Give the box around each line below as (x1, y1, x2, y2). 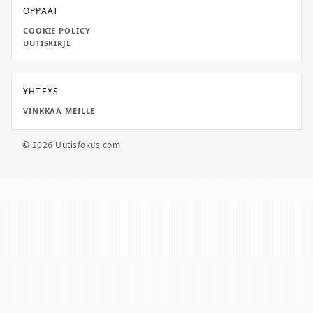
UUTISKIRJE (23, 38, 71, 48)
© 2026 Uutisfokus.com (22, 139, 121, 151)
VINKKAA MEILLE (23, 105, 96, 116)
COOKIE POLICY (23, 25, 91, 36)
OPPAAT (23, 5, 59, 17)
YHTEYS (23, 85, 59, 97)
